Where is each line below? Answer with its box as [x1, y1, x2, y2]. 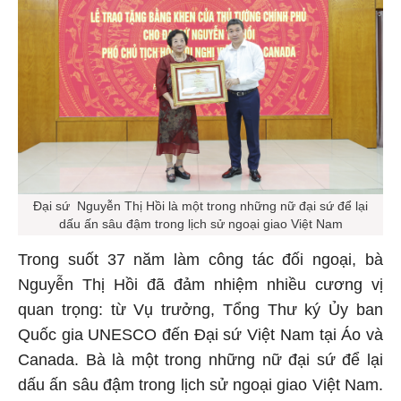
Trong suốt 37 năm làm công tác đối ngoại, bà [18, 248, 383, 267]
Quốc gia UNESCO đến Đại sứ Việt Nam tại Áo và [18, 323, 383, 342]
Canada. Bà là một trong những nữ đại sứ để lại [18, 348, 383, 367]
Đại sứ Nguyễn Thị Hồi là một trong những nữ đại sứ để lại [33, 196, 368, 211]
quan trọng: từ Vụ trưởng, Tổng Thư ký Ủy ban [18, 298, 383, 317]
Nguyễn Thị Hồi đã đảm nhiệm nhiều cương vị [18, 273, 383, 292]
